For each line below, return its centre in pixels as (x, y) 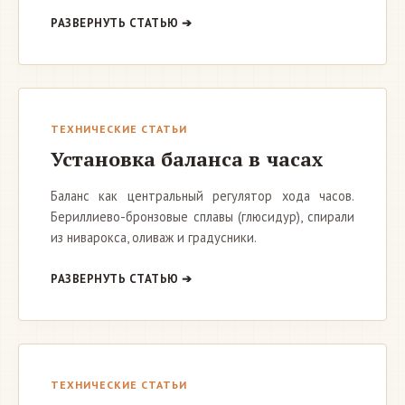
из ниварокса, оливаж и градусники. (154, 237)
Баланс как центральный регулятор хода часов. (202, 196)
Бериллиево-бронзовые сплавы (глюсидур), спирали (202, 217)
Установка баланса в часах (187, 159)
